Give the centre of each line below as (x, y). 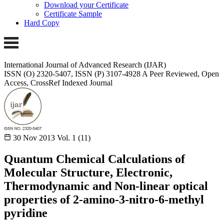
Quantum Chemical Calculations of (94, 159)
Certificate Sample (73, 14)
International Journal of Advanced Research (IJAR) (85, 64)
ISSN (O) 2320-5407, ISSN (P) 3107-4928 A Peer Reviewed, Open (111, 73)
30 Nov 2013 (34, 137)
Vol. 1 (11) (74, 137)
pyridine (26, 213)
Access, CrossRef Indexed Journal (58, 82)
